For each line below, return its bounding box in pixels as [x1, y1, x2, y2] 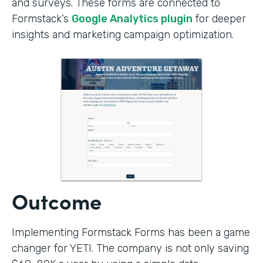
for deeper [193, 12, 246, 25]
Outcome [12, 185, 102, 215]
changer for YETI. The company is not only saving [12, 241, 249, 255]
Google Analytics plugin [72, 12, 193, 25]
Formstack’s [12, 12, 72, 25]
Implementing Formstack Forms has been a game [12, 225, 250, 239]
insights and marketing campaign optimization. [12, 28, 234, 41]
